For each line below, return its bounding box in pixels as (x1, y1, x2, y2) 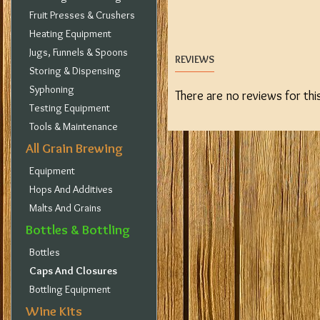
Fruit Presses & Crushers (29, 9, 135, 21)
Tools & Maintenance (29, 120, 118, 133)
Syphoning (29, 83, 74, 96)
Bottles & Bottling (26, 221, 130, 238)
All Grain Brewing (26, 140, 123, 156)
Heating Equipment (29, 27, 111, 40)
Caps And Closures (29, 264, 117, 277)
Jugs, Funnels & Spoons (29, 46, 128, 59)
